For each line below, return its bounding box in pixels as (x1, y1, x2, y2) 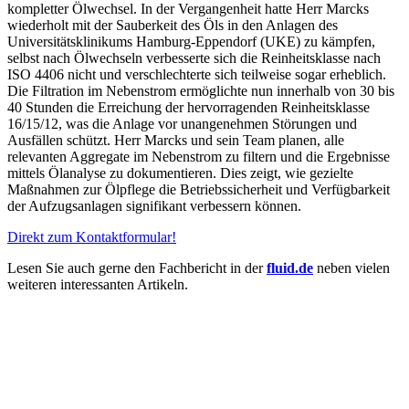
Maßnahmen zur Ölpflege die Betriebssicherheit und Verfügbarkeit (7, 181, 390, 197)
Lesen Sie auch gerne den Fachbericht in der (7, 259, 267, 276)
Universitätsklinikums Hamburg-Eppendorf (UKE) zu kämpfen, (7, 33, 375, 49)
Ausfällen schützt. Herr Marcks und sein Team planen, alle (7, 131, 344, 148)
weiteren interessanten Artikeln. (7, 276, 188, 292)
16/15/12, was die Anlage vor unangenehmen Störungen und (7, 115, 357, 131)
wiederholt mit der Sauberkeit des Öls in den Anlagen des (7, 16, 338, 33)
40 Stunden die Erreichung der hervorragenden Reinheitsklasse (7, 99, 370, 115)
